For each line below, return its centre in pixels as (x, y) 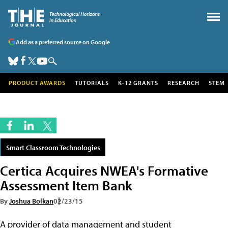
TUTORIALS (92, 83)
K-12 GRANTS (138, 83)
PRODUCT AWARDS (37, 83)
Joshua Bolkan (31, 201)
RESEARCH (183, 83)
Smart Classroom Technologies (53, 147)
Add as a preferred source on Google (63, 42)
